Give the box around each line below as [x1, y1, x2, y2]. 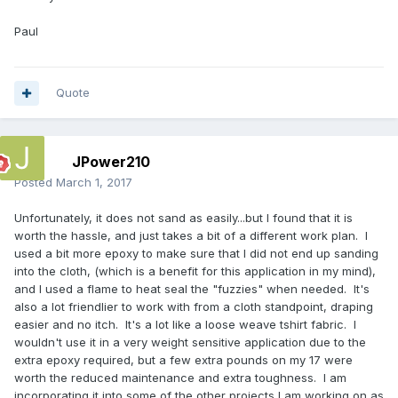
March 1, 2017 [56, 175, 132, 190]
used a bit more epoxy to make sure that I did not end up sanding [14, 246, 378, 261]
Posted [14, 175, 56, 190]
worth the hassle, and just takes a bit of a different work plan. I [14, 228, 368, 243]
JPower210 [72, 153, 150, 171]
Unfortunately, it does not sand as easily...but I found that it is [14, 211, 353, 226]
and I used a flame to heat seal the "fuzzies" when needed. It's [14, 282, 370, 297]
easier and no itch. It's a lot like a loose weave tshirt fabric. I [14, 317, 356, 332]
